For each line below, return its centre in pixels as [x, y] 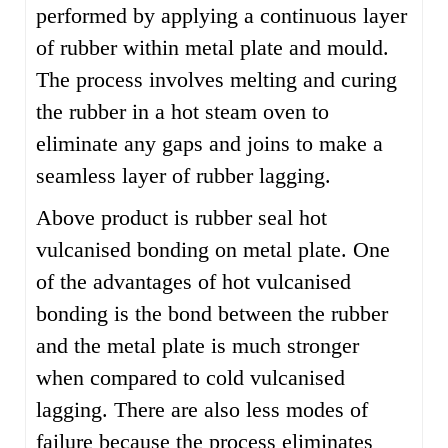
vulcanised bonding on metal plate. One [213, 249]
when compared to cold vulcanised [190, 377]
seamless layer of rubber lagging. [183, 175]
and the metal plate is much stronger [197, 345]
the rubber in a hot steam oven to [182, 111]
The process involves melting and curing [216, 79]
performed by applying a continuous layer [221, 15]
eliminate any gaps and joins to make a [209, 143]
